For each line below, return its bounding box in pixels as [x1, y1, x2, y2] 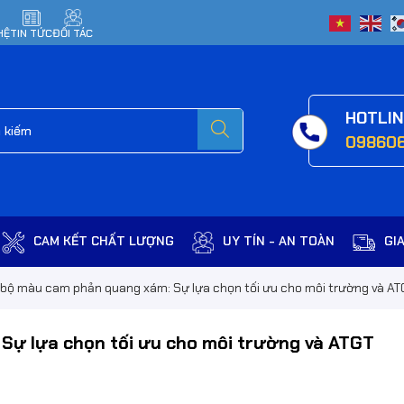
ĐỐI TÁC [52, 26, 93, 41]
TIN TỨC [10, 26, 52, 41]
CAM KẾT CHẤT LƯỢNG [32, 233, 174, 250]
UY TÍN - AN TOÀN [223, 233, 335, 250]
